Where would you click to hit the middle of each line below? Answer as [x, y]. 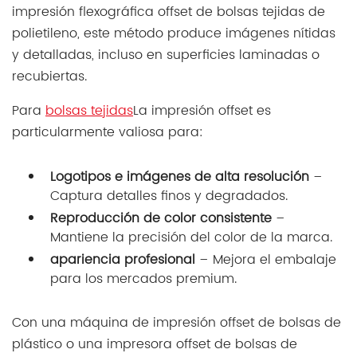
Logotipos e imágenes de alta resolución [180, 158]
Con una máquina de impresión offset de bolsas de [177, 304]
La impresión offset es [202, 92]
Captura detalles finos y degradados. [169, 177]
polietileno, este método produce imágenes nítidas [174, 15]
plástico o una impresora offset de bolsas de [155, 326]
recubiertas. [49, 58]
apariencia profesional [123, 241]
